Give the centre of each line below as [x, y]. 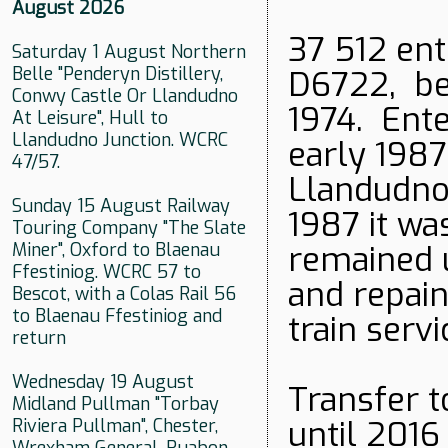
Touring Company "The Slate [129, 228]
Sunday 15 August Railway [121, 206]
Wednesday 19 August [103, 382]
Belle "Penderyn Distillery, [117, 74]
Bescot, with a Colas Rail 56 [124, 294]
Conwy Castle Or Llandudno [125, 96]
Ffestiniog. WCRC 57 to [106, 272]
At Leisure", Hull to [90, 118]
